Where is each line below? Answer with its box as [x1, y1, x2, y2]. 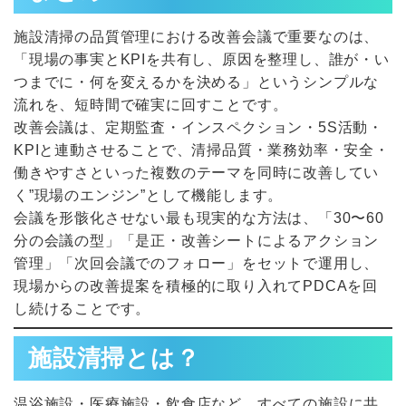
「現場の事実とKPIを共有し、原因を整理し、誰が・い [14, 52, 390, 68]
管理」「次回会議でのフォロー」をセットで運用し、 [14, 256, 380, 272]
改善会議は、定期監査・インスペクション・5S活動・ [14, 120, 383, 136]
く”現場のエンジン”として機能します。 [14, 188, 284, 204]
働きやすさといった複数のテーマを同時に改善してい [14, 165, 380, 181]
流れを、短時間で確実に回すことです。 [14, 97, 288, 113]
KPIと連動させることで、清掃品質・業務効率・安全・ [14, 142, 390, 159]
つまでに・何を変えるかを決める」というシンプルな [14, 74, 380, 91]
